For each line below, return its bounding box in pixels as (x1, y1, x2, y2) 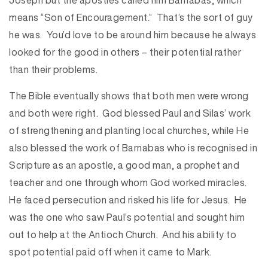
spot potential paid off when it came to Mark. (9, 245, 212, 259)
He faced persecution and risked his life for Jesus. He (9, 193, 247, 207)
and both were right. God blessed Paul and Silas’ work (9, 106, 251, 120)
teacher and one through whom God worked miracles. (9, 175, 249, 190)
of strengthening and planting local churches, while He (9, 123, 249, 138)
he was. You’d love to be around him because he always (9, 28, 256, 42)
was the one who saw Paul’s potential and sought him (9, 210, 245, 224)
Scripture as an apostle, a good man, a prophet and (9, 158, 239, 172)
